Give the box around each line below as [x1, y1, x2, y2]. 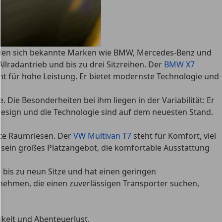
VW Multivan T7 [73, 130, 131, 141]
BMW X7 [164, 59, 195, 70]
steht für [131, 130, 168, 141]
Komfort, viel [168, 130, 216, 141]
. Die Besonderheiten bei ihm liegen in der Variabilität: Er [3, 95, 215, 106]
